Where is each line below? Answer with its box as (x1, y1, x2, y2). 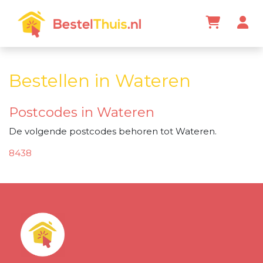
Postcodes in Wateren (9, 104, 154, 121)
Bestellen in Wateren (9, 69, 191, 92)
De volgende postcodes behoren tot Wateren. (9, 125, 217, 137)
